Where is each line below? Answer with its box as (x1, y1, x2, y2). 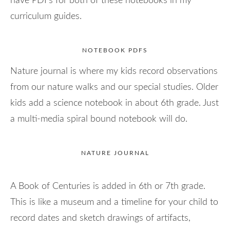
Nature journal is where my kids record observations (10, 66, 218, 76)
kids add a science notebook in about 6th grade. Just (10, 98, 219, 108)
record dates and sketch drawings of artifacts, (10, 213, 190, 223)
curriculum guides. (10, 11, 84, 21)
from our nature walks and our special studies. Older (10, 82, 218, 92)
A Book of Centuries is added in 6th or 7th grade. (10, 181, 205, 191)
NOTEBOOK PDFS (82, 47, 148, 53)
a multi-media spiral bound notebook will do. (10, 114, 187, 124)
